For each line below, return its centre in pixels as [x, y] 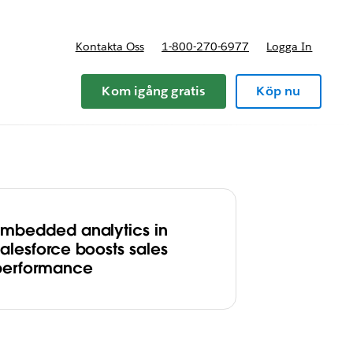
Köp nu [279, 91]
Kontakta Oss [110, 46]
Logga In [290, 46]
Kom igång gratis [154, 91]
